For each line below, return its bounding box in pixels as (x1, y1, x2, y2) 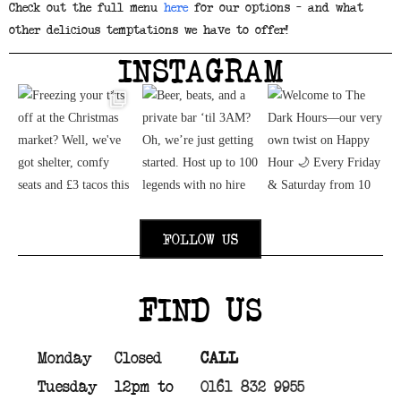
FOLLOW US (163, 230, 238, 248)
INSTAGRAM (118, 51, 283, 90)
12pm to (115, 375, 175, 396)
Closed (115, 346, 163, 367)
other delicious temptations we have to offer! (9, 21, 288, 38)
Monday (38, 346, 93, 367)
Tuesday (38, 375, 98, 396)
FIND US (139, 289, 262, 328)
